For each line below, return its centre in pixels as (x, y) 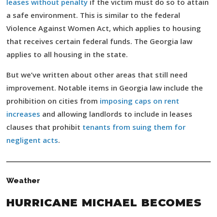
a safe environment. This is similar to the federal (93, 15)
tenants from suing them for (134, 127)
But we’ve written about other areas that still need (97, 75)
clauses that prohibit (44, 127)
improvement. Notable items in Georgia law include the (105, 88)
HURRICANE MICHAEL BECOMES (104, 203)
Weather (23, 181)
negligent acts (32, 140)
